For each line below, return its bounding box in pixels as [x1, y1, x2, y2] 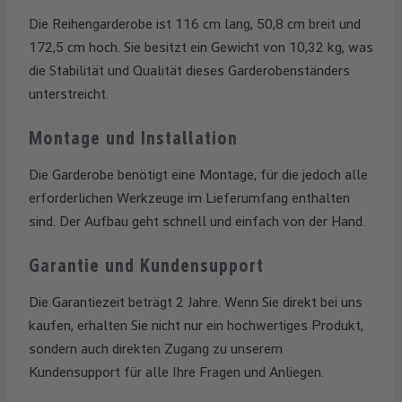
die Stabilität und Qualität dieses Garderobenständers [29, 62, 350, 80]
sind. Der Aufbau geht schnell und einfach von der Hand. [29, 213, 365, 231]
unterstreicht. [29, 85, 109, 103]
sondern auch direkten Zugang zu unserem [29, 340, 283, 358]
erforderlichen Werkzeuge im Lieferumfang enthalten [29, 189, 350, 207]
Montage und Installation [29, 127, 238, 150]
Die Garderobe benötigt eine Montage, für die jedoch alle [29, 166, 368, 184]
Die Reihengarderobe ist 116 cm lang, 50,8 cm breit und [29, 15, 361, 33]
